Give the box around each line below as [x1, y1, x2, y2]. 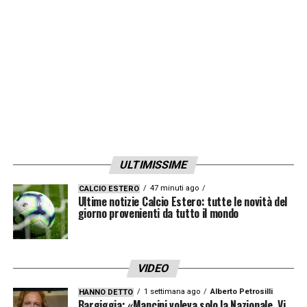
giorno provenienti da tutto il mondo [77, 204, 239, 221]
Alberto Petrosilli [210, 286, 273, 296]
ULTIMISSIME [118, 158, 189, 171]
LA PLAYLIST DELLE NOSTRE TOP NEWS [12, 9, 272, 26]
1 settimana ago [143, 286, 200, 296]
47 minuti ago [149, 183, 199, 193]
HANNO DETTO [78, 287, 133, 297]
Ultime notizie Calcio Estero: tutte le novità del [77, 193, 287, 210]
